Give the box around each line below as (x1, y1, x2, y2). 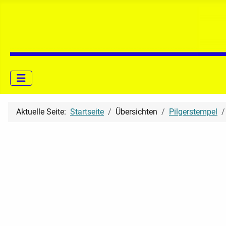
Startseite (70, 106, 104, 117)
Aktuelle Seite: (16, 106, 70, 117)
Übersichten (116, 106, 157, 117)
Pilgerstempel (169, 106, 217, 117)
